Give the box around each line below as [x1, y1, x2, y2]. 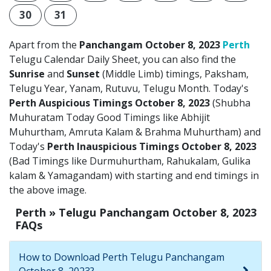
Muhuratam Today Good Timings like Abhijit [9, 111, 210, 125]
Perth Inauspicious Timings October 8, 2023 [47, 140, 256, 154]
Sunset [67, 67, 100, 81]
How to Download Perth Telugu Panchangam [19, 250, 224, 264]
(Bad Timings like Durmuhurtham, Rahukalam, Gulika [9, 154, 250, 168]
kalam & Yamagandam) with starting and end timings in [9, 169, 259, 183]
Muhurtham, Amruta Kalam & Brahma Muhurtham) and [9, 125, 261, 139]
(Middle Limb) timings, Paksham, [100, 67, 249, 81]
